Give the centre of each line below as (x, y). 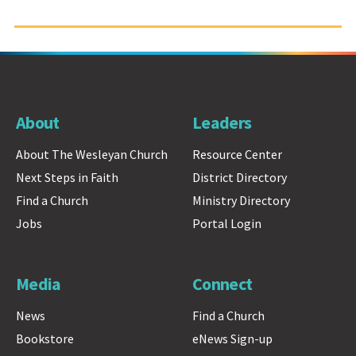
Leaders (222, 123)
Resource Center (237, 155)
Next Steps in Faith (67, 178)
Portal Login (226, 224)
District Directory (239, 178)
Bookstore (45, 338)
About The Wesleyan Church (92, 155)
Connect (222, 283)
